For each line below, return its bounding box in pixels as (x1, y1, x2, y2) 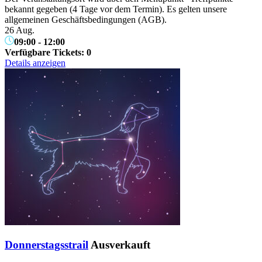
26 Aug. (5, 25, 35, 36)
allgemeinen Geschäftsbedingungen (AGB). (5, 15, 167, 25)
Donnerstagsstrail (5, 238, 88, 251)
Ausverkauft (91, 238, 150, 251)
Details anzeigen (5, 58, 65, 68)
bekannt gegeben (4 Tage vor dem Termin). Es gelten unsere (5, 4, 227, 15)
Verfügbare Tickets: (5, 47, 87, 58)
